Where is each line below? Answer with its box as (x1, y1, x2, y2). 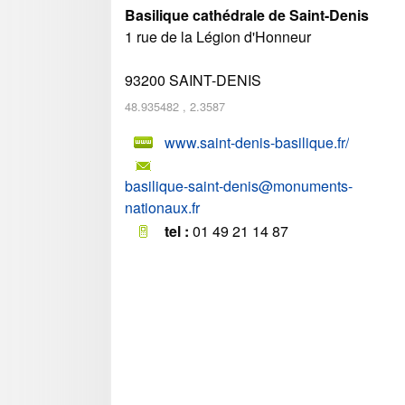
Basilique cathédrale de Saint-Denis (125, 5, 369, 25)
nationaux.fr (125, 196, 200, 218)
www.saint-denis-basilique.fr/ (165, 131, 349, 153)
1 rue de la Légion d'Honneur (125, 26, 311, 47)
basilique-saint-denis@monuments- (125, 174, 353, 196)
